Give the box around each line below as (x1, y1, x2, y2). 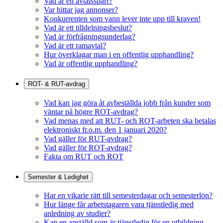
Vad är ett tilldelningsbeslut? (44, 23, 132, 32)
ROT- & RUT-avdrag (28, 80, 85, 88)
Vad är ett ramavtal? (44, 41, 106, 50)
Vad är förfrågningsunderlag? (44, 32, 135, 41)
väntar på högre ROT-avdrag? (44, 107, 138, 116)
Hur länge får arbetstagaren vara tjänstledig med (44, 200, 194, 209)
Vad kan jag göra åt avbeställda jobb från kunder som (44, 98, 211, 107)
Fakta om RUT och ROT (44, 152, 123, 161)
